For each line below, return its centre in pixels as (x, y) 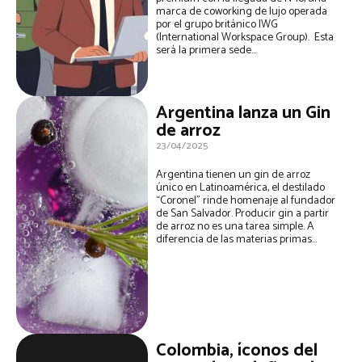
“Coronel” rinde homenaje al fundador (246, 201)
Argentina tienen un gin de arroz (234, 175)
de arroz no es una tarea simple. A (236, 227)
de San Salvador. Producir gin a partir (196, 214)
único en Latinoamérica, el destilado (241, 188)
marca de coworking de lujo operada (242, 12)
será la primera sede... (206, 51)
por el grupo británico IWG (217, 25)
